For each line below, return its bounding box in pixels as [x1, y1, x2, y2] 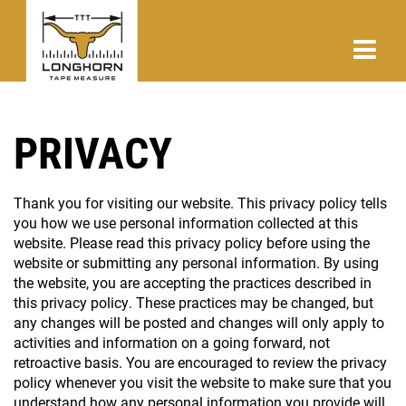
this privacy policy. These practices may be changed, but [14, 293, 373, 312]
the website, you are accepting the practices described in [14, 273, 372, 292]
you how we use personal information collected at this [14, 213, 358, 232]
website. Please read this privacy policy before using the [14, 233, 370, 252]
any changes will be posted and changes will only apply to [14, 313, 384, 332]
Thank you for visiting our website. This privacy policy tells [14, 193, 387, 212]
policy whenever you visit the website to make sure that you [14, 372, 391, 391]
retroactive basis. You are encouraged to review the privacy [14, 353, 387, 372]
